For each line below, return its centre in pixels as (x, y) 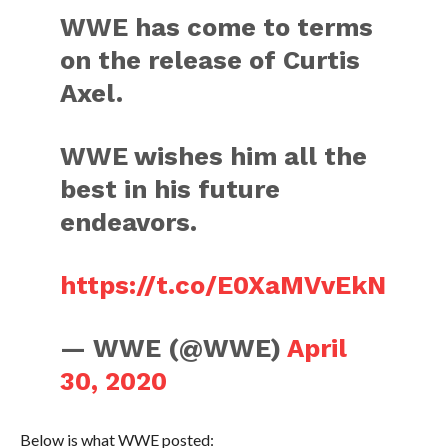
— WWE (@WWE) (174, 347)
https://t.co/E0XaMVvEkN (223, 284)
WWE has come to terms (217, 26)
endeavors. (129, 221)
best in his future (170, 188)
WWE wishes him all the (214, 155)
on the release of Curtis (210, 59)
